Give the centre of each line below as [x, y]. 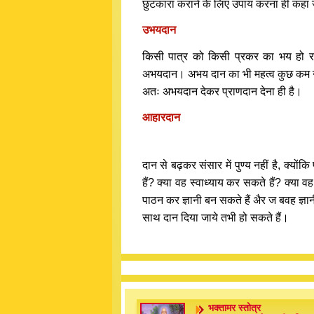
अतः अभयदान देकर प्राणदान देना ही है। [222, 91]
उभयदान [159, 30]
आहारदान [161, 117]
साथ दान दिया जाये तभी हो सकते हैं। [215, 218]
